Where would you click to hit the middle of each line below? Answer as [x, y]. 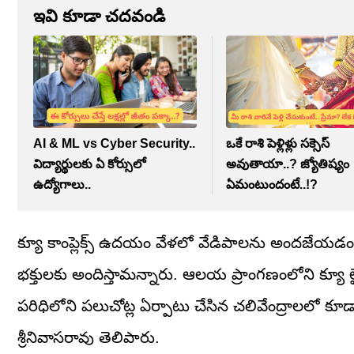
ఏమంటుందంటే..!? [272, 184]
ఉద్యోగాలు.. [62, 184]
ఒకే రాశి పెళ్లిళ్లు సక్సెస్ [278, 143]
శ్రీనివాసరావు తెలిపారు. [88, 337]
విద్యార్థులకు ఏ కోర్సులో [89, 164]
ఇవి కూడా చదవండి [99, 17]
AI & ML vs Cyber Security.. [114, 143]
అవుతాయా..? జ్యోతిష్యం [288, 164]
